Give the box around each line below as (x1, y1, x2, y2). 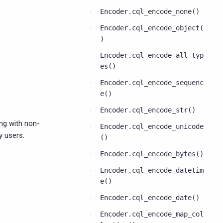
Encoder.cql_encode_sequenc (100, 79, 204, 87)
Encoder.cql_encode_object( (100, 24, 204, 32)
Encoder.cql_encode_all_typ (100, 51, 204, 59)
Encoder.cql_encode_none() (100, 7, 200, 15)
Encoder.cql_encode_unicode (100, 122, 204, 130)
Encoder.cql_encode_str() (100, 106, 196, 114)
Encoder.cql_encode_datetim (100, 166, 204, 174)
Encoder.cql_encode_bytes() (100, 150, 204, 158)
